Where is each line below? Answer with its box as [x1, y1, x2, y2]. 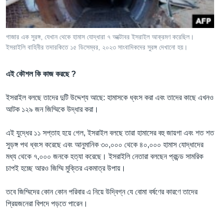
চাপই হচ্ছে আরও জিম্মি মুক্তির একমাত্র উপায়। [6, 164, 126, 172]
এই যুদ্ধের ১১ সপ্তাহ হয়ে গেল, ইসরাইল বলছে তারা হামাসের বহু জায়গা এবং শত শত [6, 128, 214, 137]
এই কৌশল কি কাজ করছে [6, 69, 69, 78]
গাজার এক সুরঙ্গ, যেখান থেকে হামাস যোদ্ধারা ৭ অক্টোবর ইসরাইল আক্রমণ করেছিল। [6, 32, 194, 41]
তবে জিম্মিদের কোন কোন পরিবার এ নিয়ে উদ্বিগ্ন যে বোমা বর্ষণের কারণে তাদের [6, 187, 197, 196]
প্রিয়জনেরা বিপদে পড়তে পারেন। [6, 199, 88, 208]
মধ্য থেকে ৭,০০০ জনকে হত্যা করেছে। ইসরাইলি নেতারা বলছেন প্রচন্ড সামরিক [6, 152, 203, 161]
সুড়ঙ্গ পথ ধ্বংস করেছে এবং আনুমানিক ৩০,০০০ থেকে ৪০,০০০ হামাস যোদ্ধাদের [6, 140, 203, 149]
